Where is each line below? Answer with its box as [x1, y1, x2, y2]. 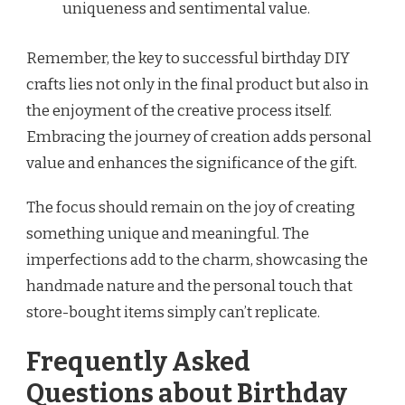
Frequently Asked [26, 346, 250, 379]
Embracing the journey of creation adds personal [26, 127, 372, 146]
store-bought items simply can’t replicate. [26, 302, 320, 322]
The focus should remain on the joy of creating [26, 197, 355, 217]
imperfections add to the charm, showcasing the [26, 250, 368, 269]
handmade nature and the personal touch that [26, 276, 353, 296]
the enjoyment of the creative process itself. [26, 100, 332, 120]
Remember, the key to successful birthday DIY [26, 48, 350, 68]
